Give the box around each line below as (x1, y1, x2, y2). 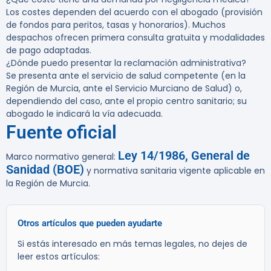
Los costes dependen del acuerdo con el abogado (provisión (6, 6, 263, 19)
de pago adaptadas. (6, 44, 91, 57)
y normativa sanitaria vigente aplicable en (84, 165, 265, 177)
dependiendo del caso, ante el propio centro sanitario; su (6, 95, 247, 108)
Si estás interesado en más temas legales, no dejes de (18, 238, 247, 250)
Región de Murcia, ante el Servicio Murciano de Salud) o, (6, 82, 242, 95)
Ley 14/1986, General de (118, 148, 250, 163)
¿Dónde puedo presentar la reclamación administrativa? (6, 57, 246, 70)
